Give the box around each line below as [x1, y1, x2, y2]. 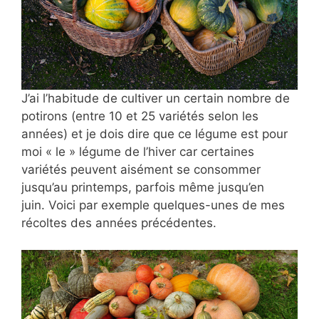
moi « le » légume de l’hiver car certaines [21, 144, 254, 159]
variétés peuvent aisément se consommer [21, 162, 261, 177]
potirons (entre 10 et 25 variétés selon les [21, 108, 258, 123]
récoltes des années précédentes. [21, 215, 216, 230]
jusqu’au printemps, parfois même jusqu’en [21, 179, 264, 194]
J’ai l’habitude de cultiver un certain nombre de [21, 90, 290, 105]
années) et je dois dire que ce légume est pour [21, 126, 288, 141]
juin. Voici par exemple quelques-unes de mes [21, 197, 285, 212]
